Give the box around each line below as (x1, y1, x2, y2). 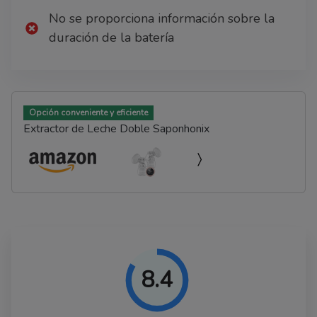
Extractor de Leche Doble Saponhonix (23, 121, 209, 137)
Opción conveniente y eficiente (28, 107, 148, 119)
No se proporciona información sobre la (49, 10, 275, 28)
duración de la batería (49, 29, 174, 47)
